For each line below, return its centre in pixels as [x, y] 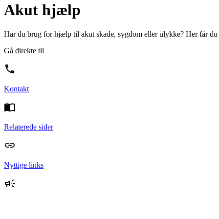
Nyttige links [24, 165]
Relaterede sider [29, 127]
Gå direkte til [24, 50]
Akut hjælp [42, 10]
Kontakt [16, 88]
